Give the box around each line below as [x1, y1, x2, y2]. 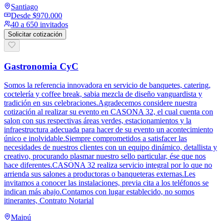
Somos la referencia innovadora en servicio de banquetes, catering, [4, 81, 211, 90]
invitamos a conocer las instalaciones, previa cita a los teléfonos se [4, 179, 209, 187]
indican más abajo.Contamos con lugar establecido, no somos [4, 187, 194, 196]
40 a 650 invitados [11, 20, 68, 29]
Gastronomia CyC [4, 61, 78, 72]
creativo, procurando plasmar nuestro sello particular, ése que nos [4, 152, 206, 161]
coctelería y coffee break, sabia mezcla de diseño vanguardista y [4, 90, 202, 99]
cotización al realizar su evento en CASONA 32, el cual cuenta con [4, 108, 213, 116]
